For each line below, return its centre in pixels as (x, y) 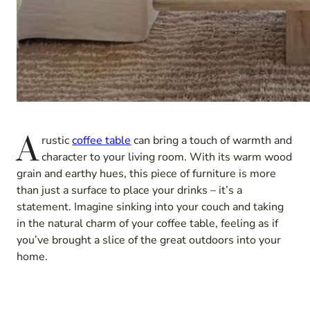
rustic (57, 141)
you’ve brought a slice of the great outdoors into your (149, 240)
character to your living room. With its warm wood (167, 157)
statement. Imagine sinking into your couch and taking (150, 207)
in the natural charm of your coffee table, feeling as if (147, 224)
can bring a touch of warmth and (212, 141)
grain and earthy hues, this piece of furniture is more (146, 174)
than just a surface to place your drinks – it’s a (129, 191)
